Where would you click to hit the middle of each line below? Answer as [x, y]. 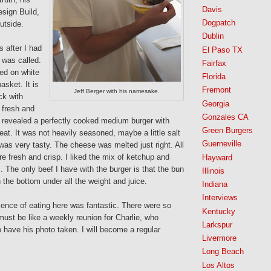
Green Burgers [227, 131]
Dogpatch [219, 23]
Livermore [219, 238]
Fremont [217, 90]
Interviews [220, 198]
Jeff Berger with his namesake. [117, 91]
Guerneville [222, 144]
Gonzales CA [225, 117]
